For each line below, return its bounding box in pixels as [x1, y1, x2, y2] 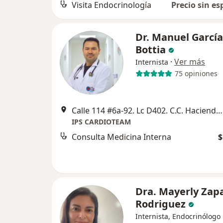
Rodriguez [135, 197, 186, 211]
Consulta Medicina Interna [72, 131, 171, 142]
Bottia [135, 42, 166, 56]
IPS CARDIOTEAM [72, 116, 131, 126]
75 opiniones [174, 69, 218, 79]
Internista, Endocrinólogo [135, 211, 221, 221]
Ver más [174, 56, 205, 67]
